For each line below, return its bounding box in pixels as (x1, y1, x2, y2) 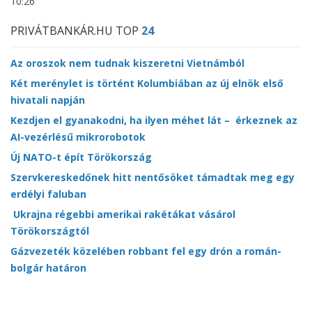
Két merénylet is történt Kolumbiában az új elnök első (10, 77, 283, 90)
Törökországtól (10, 224, 89, 237)
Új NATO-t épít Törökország (10, 150, 152, 164)
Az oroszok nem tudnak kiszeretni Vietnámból (10, 56, 244, 70)
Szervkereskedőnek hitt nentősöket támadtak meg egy (10, 171, 295, 184)
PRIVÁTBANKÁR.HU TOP (10, 23, 141, 38)
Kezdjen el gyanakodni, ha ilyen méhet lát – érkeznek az (10, 114, 297, 127)
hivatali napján (10, 93, 85, 107)
